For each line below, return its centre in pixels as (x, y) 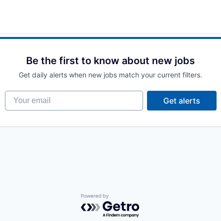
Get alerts (182, 101)
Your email (24, 95)
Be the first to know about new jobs (110, 61)
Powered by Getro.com (124, 199)
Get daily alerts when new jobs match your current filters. (110, 75)
